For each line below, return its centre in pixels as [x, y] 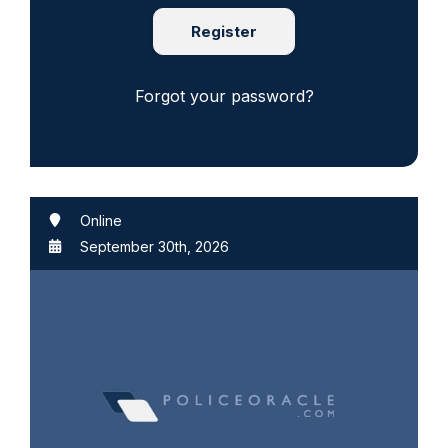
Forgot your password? [224, 96]
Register [223, 32]
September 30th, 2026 [154, 247]
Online [101, 221]
